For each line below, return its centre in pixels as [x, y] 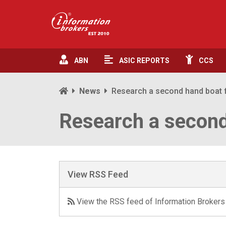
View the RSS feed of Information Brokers [150, 202]
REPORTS [153, 61]
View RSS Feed [98, 174]
